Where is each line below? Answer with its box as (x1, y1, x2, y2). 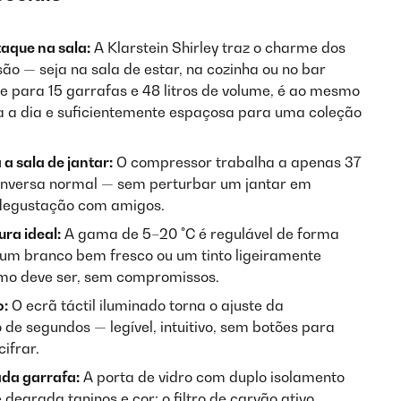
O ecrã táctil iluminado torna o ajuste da (8, 296, 284, 314)
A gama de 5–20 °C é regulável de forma (61, 225, 339, 243)
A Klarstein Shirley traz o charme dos (90, 38, 346, 56)
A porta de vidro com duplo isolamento (80, 368, 345, 386)
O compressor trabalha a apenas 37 (113, 153, 362, 171)
